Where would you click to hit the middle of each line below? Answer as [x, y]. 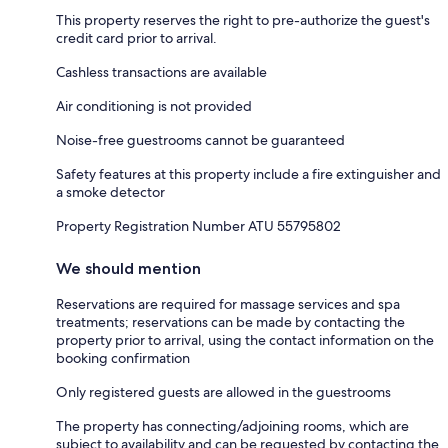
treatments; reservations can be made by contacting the [230, 322]
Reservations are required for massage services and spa [228, 304]
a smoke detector [110, 192]
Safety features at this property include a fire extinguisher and [248, 174]
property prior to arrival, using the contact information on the [245, 340]
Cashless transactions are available [161, 72]
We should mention [128, 269]
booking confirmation [123, 358]
